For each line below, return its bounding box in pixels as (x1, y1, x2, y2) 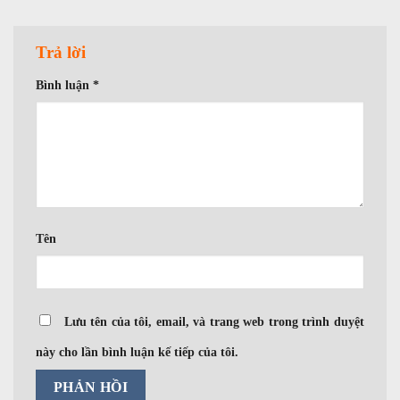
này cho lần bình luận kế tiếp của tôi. (36, 345, 238, 360)
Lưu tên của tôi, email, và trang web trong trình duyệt (63, 314, 365, 329)
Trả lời (36, 43, 90, 62)
